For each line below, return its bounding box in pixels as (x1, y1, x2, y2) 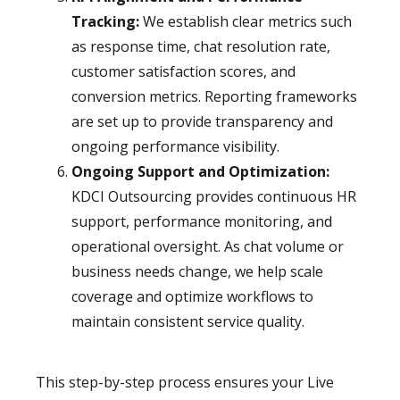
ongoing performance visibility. (71, 137, 279, 156)
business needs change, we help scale (71, 262, 323, 281)
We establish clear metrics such (139, 12, 352, 31)
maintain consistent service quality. (71, 312, 304, 331)
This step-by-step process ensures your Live (36, 372, 334, 392)
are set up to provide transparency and (71, 112, 333, 131)
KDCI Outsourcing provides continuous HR (71, 187, 356, 206)
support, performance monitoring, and (71, 212, 332, 231)
